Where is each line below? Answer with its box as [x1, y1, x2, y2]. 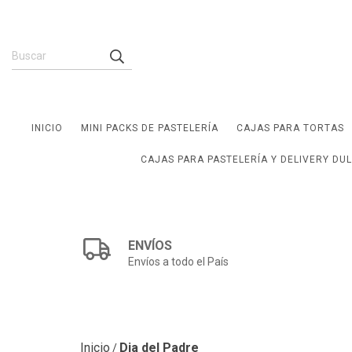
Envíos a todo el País [128, 255, 229, 268]
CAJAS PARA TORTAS [236, 122, 344, 134]
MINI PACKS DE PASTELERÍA [80, 122, 218, 134]
